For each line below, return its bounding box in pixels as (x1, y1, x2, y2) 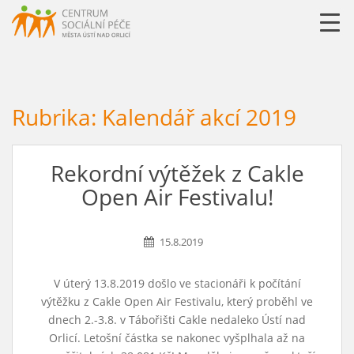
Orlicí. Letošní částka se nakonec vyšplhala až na (49, 330, 305, 345)
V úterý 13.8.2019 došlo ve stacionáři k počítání (53, 276, 301, 291)
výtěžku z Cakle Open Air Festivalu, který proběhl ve (41, 294, 313, 309)
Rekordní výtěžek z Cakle (50, 158, 304, 188)
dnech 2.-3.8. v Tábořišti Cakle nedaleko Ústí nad (48, 312, 306, 327)
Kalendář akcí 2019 (102, 102, 296, 132)
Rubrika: (12, 102, 102, 132)
